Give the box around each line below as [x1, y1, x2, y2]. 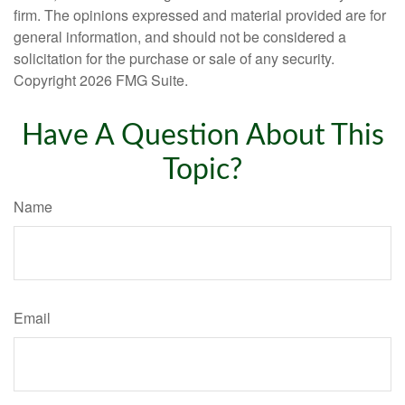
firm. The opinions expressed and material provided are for [14, 5, 386, 26]
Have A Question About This [21, 121, 384, 151]
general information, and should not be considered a [14, 26, 346, 48]
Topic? [163, 155, 242, 185]
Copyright [14, 70, 80, 91]
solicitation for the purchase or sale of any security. [14, 48, 334, 70]
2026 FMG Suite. [80, 70, 188, 91]
